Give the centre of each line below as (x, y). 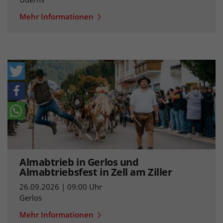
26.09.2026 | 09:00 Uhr (61, 186)
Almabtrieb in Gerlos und (79, 162)
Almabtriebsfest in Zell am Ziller (96, 172)
